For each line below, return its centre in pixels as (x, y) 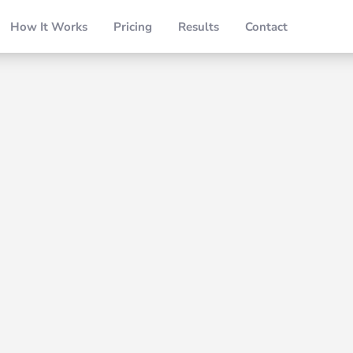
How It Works (49, 26)
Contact (267, 26)
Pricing (133, 26)
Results (199, 26)
